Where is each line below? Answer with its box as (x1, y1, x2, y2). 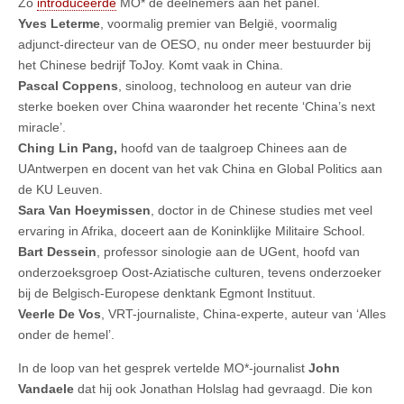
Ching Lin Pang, (18, 141, 117, 156)
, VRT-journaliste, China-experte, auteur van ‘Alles (101, 307, 386, 322)
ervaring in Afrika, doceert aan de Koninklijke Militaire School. (18, 224, 365, 239)
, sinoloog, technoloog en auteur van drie (118, 78, 352, 94)
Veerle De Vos (18, 307, 101, 322)
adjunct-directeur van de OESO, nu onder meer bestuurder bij (18, 37, 371, 52)
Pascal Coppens (18, 78, 118, 94)
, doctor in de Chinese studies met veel (151, 203, 372, 218)
